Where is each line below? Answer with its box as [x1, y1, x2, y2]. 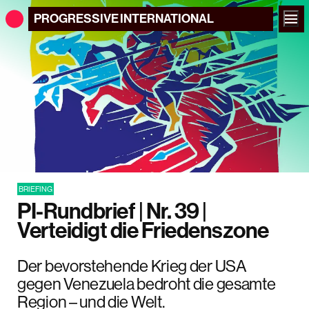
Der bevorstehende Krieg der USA [17, 255, 247, 276]
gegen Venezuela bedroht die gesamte [17, 272, 276, 294]
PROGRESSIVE [33, 10, 119, 26]
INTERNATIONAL [120, 10, 214, 26]
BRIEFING [19, 184, 52, 194]
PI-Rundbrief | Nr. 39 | [17, 196, 207, 224]
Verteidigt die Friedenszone [17, 215, 269, 243]
